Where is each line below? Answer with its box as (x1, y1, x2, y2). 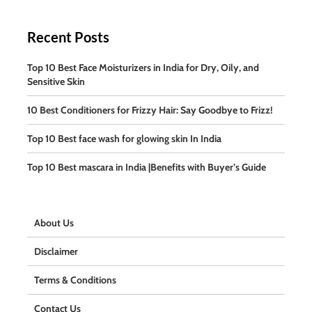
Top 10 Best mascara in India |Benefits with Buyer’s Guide (27, 160, 266, 173)
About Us (34, 216, 74, 229)
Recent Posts (27, 28, 109, 45)
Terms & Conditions (34, 273, 116, 286)
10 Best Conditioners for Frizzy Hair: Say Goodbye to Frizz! (27, 103, 273, 116)
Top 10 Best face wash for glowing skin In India (27, 132, 221, 145)
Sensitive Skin (27, 75, 85, 88)
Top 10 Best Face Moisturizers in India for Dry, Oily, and (27, 61, 259, 74)
